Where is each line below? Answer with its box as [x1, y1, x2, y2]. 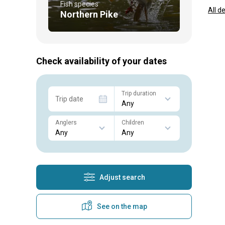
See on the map [97, 202, 147, 210]
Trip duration [121, 89, 156, 97]
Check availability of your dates [36, 55, 167, 66]
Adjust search [99, 173, 145, 181]
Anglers [55, 119, 76, 126]
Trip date [55, 94, 83, 103]
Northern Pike [60, 9, 118, 20]
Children [121, 119, 144, 126]
